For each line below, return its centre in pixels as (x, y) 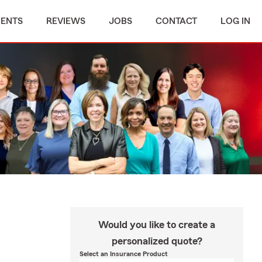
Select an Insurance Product (124, 254)
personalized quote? (157, 241)
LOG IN (235, 21)
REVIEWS (66, 21)
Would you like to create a (157, 225)
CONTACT (176, 21)
